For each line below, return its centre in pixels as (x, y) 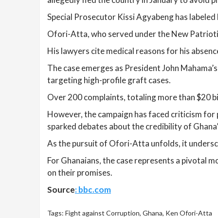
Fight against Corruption (102, 213)
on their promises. (80, 172)
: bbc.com (93, 189)
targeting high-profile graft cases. (109, 80)
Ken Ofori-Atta (189, 213)
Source (61, 189)
